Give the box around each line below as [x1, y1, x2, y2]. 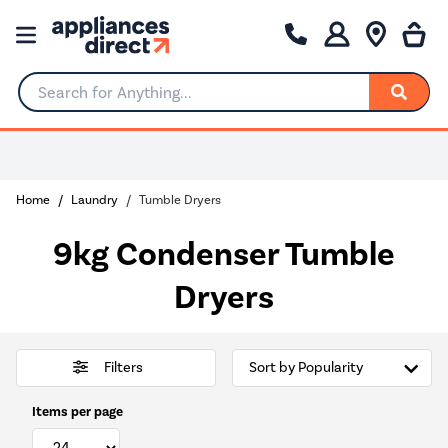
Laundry [71, 191, 118, 207]
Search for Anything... [19, 91, 170, 109]
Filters [103, 359, 143, 377]
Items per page [32, 402, 123, 420]
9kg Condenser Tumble [53, 233, 395, 276]
